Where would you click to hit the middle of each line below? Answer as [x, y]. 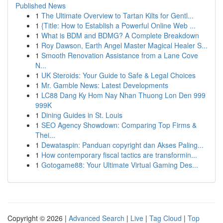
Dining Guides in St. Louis [82, 115]
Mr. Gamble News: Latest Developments [105, 85]
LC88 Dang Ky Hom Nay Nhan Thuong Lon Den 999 [123, 95]
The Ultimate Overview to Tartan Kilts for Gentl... [117, 15]
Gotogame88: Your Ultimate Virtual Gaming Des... [120, 165]
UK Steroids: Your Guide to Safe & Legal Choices [118, 75]
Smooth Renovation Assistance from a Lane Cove [120, 55]
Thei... [45, 135]
